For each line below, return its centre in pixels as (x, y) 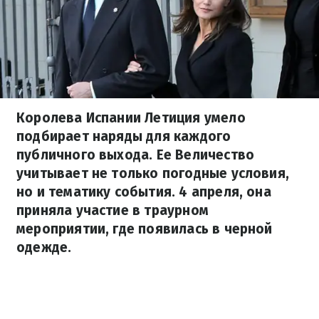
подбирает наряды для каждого (124, 136)
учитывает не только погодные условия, (153, 173)
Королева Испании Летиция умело (131, 118)
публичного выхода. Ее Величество (136, 155)
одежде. (44, 247)
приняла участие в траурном (113, 210)
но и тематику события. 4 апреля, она (144, 192)
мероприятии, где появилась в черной (145, 229)
